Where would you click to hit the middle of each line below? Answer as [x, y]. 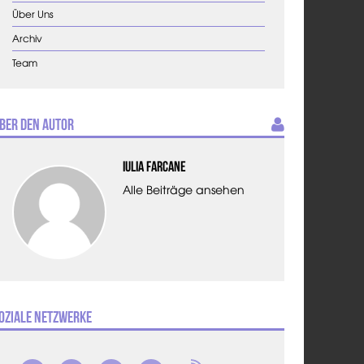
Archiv [28, 39]
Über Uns [33, 14]
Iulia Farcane [154, 167]
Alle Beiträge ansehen [183, 189]
